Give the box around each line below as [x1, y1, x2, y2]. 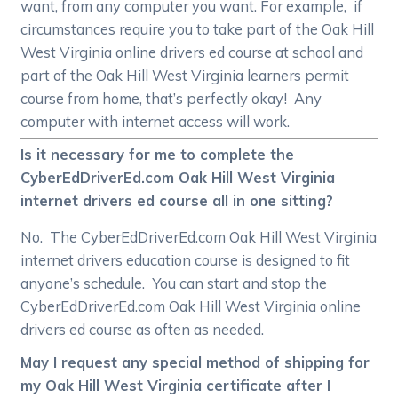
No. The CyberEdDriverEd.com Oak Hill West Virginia [20, 227, 378, 247]
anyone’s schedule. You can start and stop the [20, 274, 328, 293]
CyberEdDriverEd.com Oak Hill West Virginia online [20, 297, 362, 316]
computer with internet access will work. [20, 112, 291, 131]
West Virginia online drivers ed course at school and [20, 43, 364, 62]
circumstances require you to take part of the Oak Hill [20, 20, 375, 39]
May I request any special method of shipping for [20, 353, 370, 372]
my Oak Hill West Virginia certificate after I [20, 376, 331, 395]
